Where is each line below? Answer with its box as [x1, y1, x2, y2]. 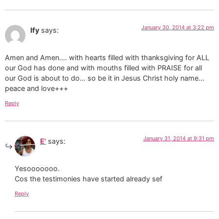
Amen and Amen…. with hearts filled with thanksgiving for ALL [5, 53, 209, 62]
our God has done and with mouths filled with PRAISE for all [5, 64, 202, 72]
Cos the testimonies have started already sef [15, 175, 162, 183]
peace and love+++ [5, 84, 68, 93]
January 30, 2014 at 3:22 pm [141, 24, 214, 31]
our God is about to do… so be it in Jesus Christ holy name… [5, 74, 204, 83]
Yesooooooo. [15, 164, 60, 173]
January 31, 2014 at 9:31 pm [143, 134, 214, 142]
